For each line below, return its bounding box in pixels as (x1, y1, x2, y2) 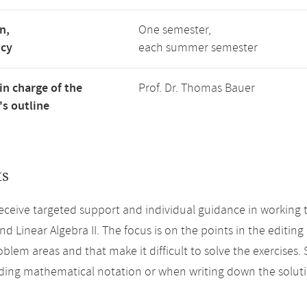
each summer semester (138, 40, 258, 56)
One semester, (138, 22, 211, 38)
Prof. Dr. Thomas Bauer (138, 80, 255, 97)
